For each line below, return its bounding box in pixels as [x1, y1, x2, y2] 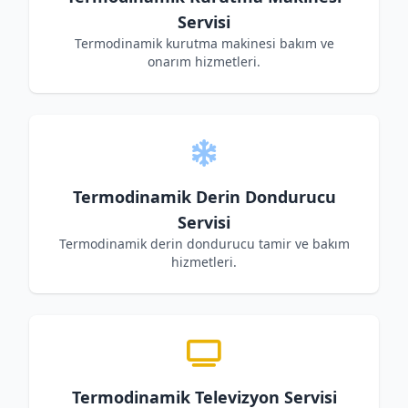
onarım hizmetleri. [148, 53, 260, 70]
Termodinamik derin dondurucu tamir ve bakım [58, 235, 350, 252]
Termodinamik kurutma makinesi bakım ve [74, 35, 334, 52]
